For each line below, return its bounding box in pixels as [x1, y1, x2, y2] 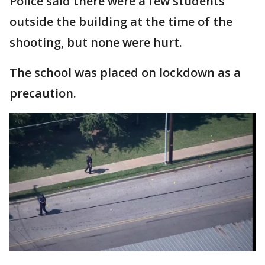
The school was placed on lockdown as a [9, 64, 241, 80]
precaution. [9, 85, 79, 101]
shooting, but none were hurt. [9, 34, 182, 50]
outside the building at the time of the [9, 13, 232, 30]
